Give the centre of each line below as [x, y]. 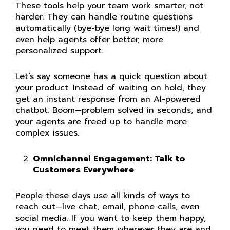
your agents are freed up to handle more [101, 122]
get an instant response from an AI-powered [108, 99]
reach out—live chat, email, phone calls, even [108, 207]
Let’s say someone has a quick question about [111, 76]
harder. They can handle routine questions [104, 17]
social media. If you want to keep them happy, [111, 218]
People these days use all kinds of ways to [103, 196]
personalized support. [59, 51]
